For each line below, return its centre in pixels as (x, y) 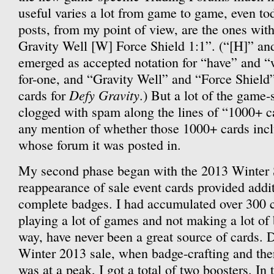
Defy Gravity (104, 95)
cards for (44, 95)
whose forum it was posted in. (100, 145)
